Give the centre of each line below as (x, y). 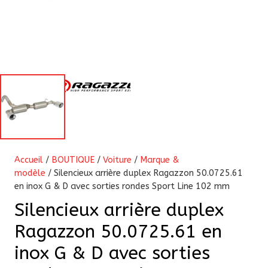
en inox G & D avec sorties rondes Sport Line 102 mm (122, 187)
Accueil (29, 160)
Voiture (117, 160)
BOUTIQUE (73, 160)
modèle (30, 173)
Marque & (159, 160)
